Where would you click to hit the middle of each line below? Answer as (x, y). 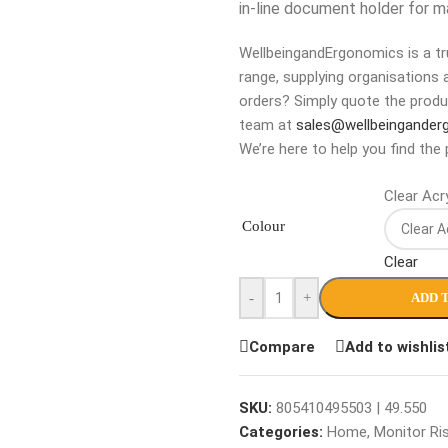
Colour (263, 226)
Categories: (281, 432)
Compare (282, 346)
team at (267, 125)
